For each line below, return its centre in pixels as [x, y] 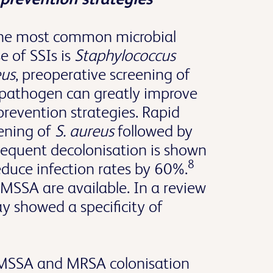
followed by [153, 131]
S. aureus [84, 131]
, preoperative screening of [103, 74]
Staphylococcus [125, 55]
